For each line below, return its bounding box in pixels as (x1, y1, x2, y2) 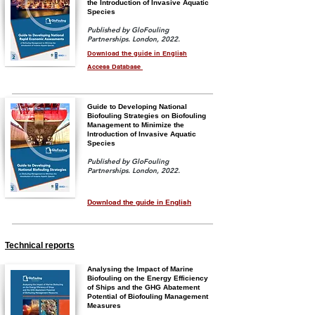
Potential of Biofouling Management (87, 292, 208, 300)
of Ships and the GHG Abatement (87, 283, 200, 291)
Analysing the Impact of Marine (87, 265, 193, 273)
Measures (87, 302, 121, 309)
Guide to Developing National (87, 103, 187, 110)
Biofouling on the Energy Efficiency (87, 274, 208, 282)
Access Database (87, 63, 143, 70)
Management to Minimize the (87, 121, 184, 129)
